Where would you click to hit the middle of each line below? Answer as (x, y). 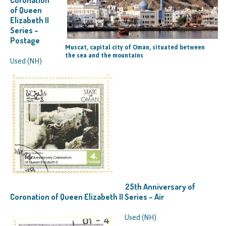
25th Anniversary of (160, 186)
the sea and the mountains (104, 55)
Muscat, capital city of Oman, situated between (135, 47)
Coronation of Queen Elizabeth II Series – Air (87, 196)
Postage (25, 40)
